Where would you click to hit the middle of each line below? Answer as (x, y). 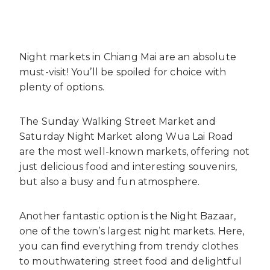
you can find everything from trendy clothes (129, 246)
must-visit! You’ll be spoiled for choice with (123, 72)
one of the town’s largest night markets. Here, (132, 231)
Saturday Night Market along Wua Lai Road (127, 137)
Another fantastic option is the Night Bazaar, (128, 216)
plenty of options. (62, 87)
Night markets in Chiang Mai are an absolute (128, 57)
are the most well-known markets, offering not (135, 152)
